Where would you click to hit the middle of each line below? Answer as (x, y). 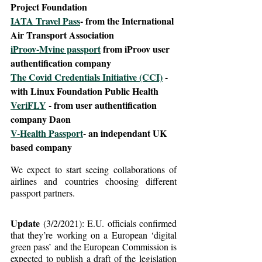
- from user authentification (103, 105)
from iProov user (136, 49)
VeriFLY (28, 105)
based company (41, 147)
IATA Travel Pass (45, 20)
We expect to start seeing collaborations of (94, 169)
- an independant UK (126, 133)
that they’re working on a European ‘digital (94, 235)
